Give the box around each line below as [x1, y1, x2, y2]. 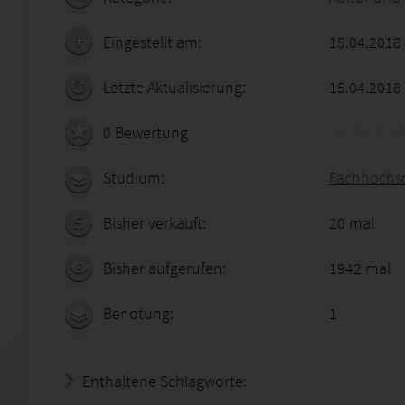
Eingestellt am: [103, 32, 202, 52]
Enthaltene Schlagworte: [82, 371, 247, 391]
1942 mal [329, 258, 391, 278]
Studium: [103, 167, 165, 188]
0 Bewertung [103, 122, 188, 143]
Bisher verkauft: [103, 212, 206, 233]
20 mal [329, 212, 374, 233]
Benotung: [103, 303, 174, 324]
